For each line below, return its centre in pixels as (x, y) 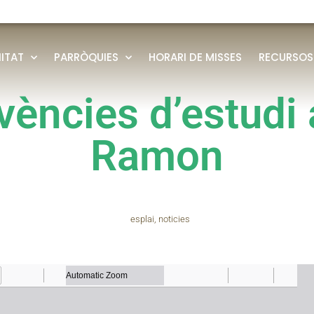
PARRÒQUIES (86, 57)
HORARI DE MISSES (195, 57)
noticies (174, 219)
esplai (142, 219)
